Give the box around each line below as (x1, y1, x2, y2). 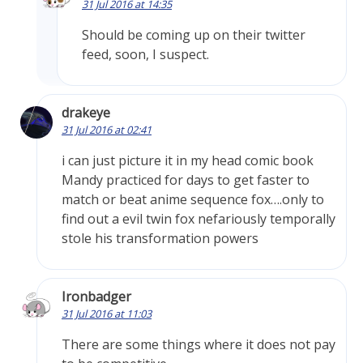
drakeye (62, 104, 110, 122)
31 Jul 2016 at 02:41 (62, 122, 152, 138)
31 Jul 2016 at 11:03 (62, 306, 152, 322)
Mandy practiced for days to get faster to (62, 171, 310, 190)
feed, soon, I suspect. (82, 45, 209, 64)
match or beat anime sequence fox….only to (62, 190, 324, 209)
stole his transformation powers (62, 229, 258, 248)
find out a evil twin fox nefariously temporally (62, 210, 335, 228)
